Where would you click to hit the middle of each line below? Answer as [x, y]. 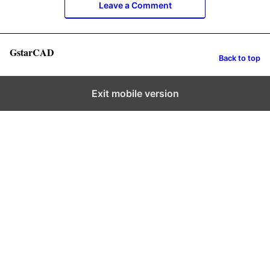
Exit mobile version [135, 93]
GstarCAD [32, 52]
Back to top [240, 58]
